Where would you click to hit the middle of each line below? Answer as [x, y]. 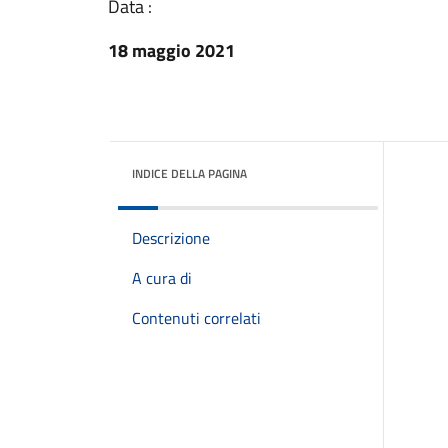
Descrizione [171, 238]
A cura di [162, 278]
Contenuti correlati [196, 318]
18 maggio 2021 [171, 50]
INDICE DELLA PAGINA [189, 173]
